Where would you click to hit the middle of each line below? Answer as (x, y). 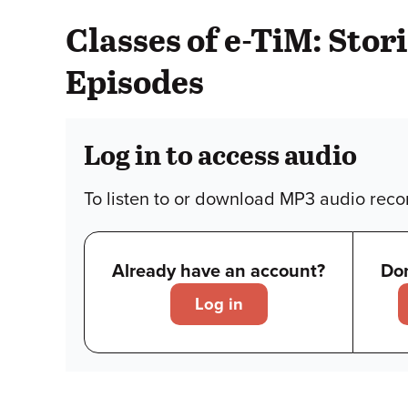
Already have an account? (219, 271)
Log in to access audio (220, 153)
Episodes (135, 81)
